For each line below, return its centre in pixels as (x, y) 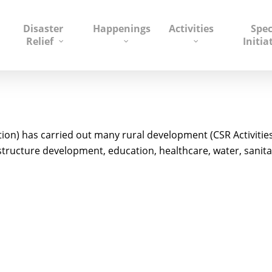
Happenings (121, 29)
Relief (40, 41)
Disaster (43, 29)
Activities (191, 29)
